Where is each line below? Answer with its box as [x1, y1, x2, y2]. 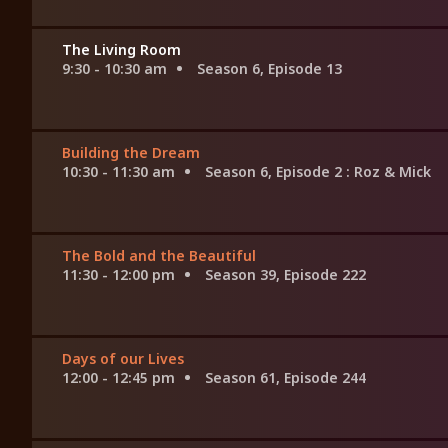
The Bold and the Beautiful [62, 246, 256, 266]
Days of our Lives [62, 349, 184, 369]
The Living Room [62, 40, 181, 60]
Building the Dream [62, 143, 200, 163]
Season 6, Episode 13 [197, 59, 342, 79]
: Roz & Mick [346, 162, 431, 182]
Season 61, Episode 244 [205, 368, 366, 388]
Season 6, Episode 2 [205, 162, 346, 182]
